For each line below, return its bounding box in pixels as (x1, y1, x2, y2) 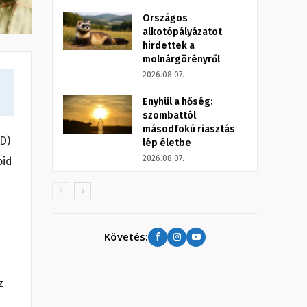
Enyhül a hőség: (143, 95, 213, 108)
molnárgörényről (143, 53, 220, 65)
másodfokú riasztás (143, 123, 235, 135)
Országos (143, 12, 188, 24)
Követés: (104, 230, 148, 244)
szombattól (143, 109, 196, 121)
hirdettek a (143, 39, 195, 51)
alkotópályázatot (143, 25, 222, 38)
